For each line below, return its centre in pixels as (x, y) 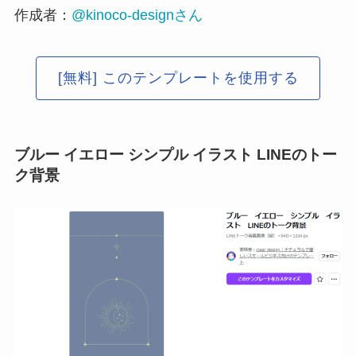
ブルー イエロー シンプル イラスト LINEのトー (175, 154)
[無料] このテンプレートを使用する (178, 78)
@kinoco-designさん (137, 15)
